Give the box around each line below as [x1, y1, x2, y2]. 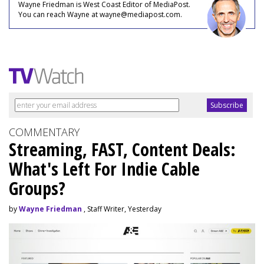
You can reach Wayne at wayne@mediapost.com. [18, 9, 182, 19]
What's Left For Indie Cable [9, 156, 200, 181]
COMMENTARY [9, 124, 80, 139]
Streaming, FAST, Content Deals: [9, 137, 236, 161]
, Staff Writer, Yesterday [82, 203, 161, 214]
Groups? [9, 176, 65, 200]
